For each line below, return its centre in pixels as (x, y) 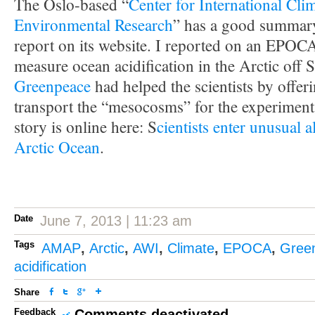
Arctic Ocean (57, 147)
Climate (191, 248)
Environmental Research (94, 25)
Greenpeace (54, 86)
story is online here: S (85, 127)
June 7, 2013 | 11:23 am (116, 221)
